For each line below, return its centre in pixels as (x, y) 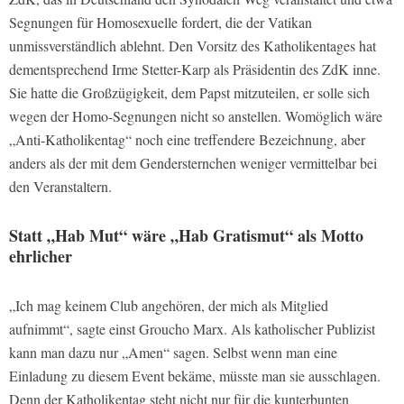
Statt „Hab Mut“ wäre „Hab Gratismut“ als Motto (186, 236)
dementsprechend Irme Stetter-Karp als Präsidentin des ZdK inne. (195, 69)
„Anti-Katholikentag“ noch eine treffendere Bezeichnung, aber (187, 140)
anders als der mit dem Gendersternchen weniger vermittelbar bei (193, 163)
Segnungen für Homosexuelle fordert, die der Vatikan (161, 23)
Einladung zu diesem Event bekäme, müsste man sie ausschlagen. (195, 376)
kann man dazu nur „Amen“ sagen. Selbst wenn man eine (173, 353)
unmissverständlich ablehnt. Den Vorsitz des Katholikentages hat (193, 46)
